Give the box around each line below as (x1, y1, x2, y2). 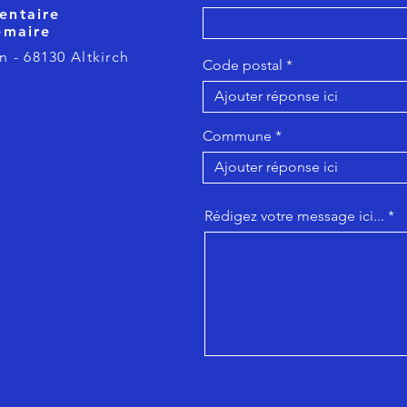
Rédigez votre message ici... (204, 206, 384, 224)
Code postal (203, 55, 283, 74)
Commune (203, 126, 272, 144)
